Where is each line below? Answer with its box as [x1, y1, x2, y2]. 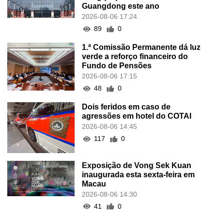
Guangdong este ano [82, 2, 160, 11]
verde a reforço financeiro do [82, 52, 188, 61]
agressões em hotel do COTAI [82, 112, 192, 121]
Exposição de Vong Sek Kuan [82, 161, 192, 170]
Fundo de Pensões [82, 62, 152, 70]
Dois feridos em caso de [82, 103, 171, 111]
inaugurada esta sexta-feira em [82, 170, 195, 179]
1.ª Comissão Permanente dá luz [82, 43, 201, 52]
